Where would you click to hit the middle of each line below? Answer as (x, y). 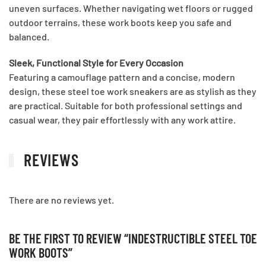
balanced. (29, 37)
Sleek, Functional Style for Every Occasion (96, 63)
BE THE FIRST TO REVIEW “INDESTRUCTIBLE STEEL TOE (133, 238)
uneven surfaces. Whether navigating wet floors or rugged (131, 8)
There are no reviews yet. (61, 199)
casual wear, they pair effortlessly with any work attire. (122, 120)
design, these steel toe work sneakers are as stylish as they (133, 91)
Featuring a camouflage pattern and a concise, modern (122, 77)
